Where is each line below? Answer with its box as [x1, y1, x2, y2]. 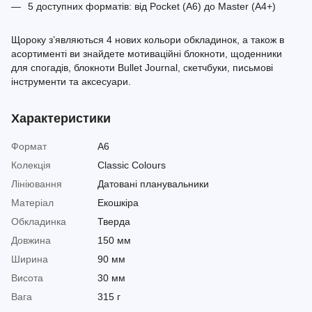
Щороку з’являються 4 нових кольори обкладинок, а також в [11, 34, 284, 46]
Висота [11, 272, 43, 284]
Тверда [97, 216, 130, 228]
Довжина [11, 235, 51, 247]
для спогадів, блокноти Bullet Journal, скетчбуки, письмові [11, 62, 273, 74]
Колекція [11, 159, 51, 171]
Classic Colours [97, 159, 166, 171]
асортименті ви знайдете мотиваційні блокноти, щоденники [11, 48, 282, 60]
